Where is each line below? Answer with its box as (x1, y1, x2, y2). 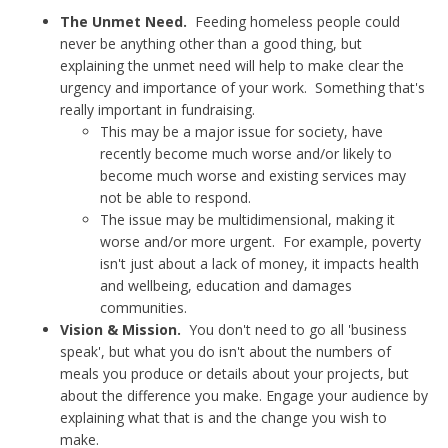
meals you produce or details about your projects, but (60, 364, 409, 383)
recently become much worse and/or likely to (100, 144, 392, 163)
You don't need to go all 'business (181, 320, 407, 339)
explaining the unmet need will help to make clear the (60, 56, 404, 75)
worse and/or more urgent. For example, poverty (100, 232, 421, 251)
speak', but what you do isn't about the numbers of (60, 342, 391, 361)
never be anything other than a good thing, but (60, 34, 362, 53)
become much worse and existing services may (100, 166, 406, 185)
